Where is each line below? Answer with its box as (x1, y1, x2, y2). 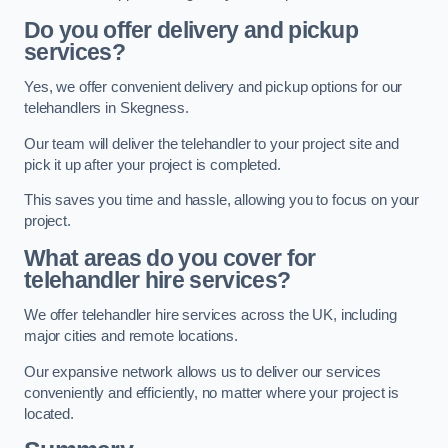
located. (24, 405, 74, 422)
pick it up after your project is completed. (24, 156, 281, 173)
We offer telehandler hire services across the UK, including (24, 307, 397, 324)
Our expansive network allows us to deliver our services (24, 363, 382, 380)
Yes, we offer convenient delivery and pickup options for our (24, 79, 403, 96)
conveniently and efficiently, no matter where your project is (24, 384, 400, 401)
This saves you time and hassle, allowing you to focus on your (24, 192, 420, 209)
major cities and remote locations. (24, 328, 239, 345)
